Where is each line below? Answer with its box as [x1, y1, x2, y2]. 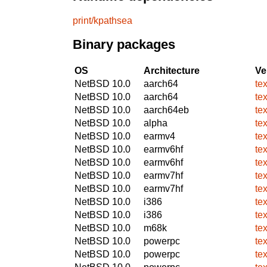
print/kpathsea [73, 15, 132, 26]
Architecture [144, 65, 200, 76]
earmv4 [144, 131, 175, 141]
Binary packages [73, 37, 175, 52]
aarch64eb [144, 104, 189, 115]
